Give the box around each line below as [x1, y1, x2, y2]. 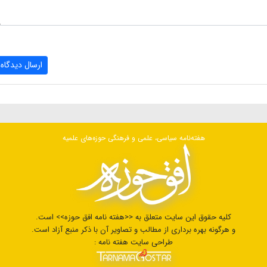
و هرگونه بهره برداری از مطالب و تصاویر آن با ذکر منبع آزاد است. [32, 223, 235, 236]
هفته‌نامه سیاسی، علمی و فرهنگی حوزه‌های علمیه [62, 132, 205, 144]
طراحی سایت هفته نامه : [94, 235, 173, 249]
